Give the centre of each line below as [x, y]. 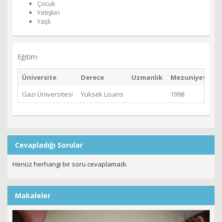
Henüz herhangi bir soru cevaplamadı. [70, 164]
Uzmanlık [147, 78]
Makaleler [33, 196]
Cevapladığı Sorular [49, 145]
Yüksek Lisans [102, 94]
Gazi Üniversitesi [47, 94]
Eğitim [27, 57]
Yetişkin [49, 13]
